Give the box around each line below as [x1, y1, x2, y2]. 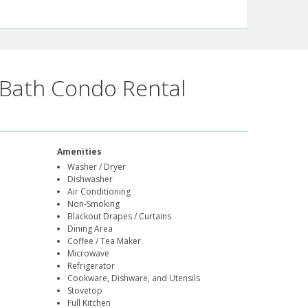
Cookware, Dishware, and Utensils [67, 272, 201, 285]
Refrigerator [67, 260, 115, 272]
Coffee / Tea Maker [67, 235, 142, 247]
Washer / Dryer [67, 161, 126, 173]
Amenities [57, 146, 102, 158]
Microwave [67, 247, 110, 260]
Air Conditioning [67, 186, 131, 198]
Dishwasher [67, 173, 113, 186]
